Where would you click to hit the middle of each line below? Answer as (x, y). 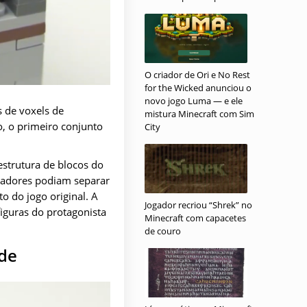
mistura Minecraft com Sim (199, 114)
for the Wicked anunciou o (198, 88)
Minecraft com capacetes (195, 218)
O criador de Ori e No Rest (197, 75)
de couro (163, 231)
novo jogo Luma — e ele (194, 101)
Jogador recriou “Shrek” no (198, 205)
